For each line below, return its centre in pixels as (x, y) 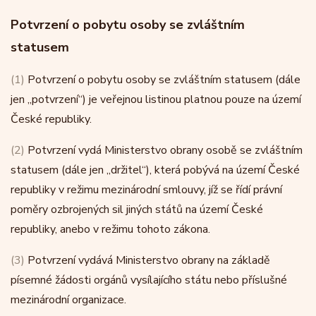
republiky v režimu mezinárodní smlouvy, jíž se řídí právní (146, 190)
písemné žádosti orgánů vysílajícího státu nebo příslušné (149, 280)
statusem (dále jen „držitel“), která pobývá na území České (155, 170)
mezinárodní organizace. (68, 300)
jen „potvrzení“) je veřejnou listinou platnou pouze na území (156, 99)
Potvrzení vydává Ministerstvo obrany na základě (147, 260)
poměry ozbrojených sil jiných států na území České (137, 209)
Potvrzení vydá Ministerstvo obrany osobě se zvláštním (164, 150)
